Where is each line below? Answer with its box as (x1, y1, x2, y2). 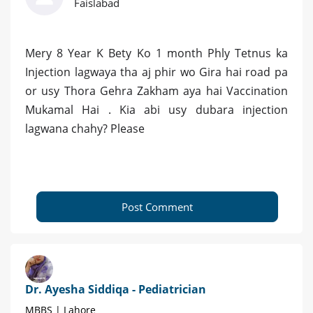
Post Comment (122, 200, 193, 214)
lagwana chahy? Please (25, 121, 145, 137)
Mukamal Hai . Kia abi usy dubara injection (25, 102, 288, 118)
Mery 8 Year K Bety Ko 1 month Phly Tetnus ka (25, 45, 288, 61)
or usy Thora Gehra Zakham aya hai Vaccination (25, 83, 288, 99)
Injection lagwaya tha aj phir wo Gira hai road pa (25, 64, 288, 80)
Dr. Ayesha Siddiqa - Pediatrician (25, 282, 206, 298)
